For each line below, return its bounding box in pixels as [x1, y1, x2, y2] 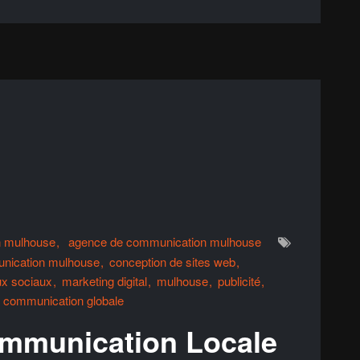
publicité [218, 272, 260, 289]
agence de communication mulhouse [68, 233, 261, 250]
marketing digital [62, 272, 147, 289]
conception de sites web [109, 253, 235, 270]
